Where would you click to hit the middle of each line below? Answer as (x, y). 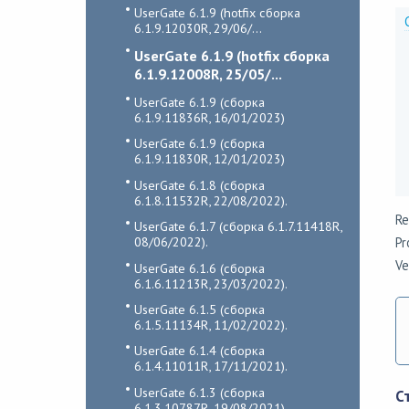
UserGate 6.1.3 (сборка (199, 392)
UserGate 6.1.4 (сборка (199, 351)
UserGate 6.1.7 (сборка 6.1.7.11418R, (237, 226)
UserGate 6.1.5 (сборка (199, 309)
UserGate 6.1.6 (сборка (199, 267)
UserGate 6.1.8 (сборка (199, 184)
